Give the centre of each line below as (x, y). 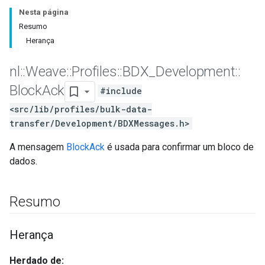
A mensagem (38, 147)
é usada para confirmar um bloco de (179, 147)
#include (121, 91)
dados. (23, 161)
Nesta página (44, 12)
